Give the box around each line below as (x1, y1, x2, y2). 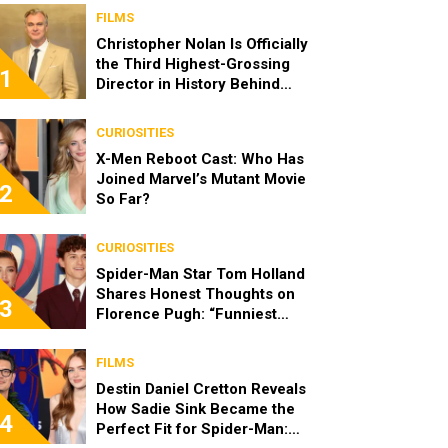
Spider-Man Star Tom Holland (96, 265, 305, 283)
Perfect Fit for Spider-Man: (96, 420, 288, 438)
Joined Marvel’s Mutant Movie (96, 170, 306, 188)
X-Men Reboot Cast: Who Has (96, 150, 304, 168)
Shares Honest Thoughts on (96, 285, 295, 303)
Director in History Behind (96, 75, 280, 93)
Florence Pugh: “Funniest (96, 305, 277, 323)
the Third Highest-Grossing (96, 55, 290, 73)
